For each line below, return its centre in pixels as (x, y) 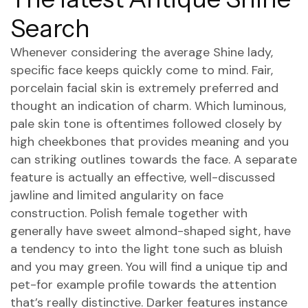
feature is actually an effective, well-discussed (143, 177)
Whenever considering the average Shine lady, (142, 52)
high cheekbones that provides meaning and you (150, 142)
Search (50, 28)
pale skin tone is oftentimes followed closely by (146, 124)
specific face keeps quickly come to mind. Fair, (142, 70)
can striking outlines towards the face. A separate (154, 159)
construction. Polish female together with (129, 213)
